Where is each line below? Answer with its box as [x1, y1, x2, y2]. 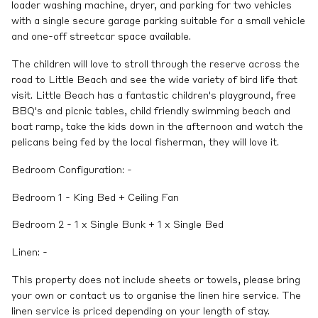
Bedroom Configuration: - [11, 165, 132, 175]
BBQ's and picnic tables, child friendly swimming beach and [11, 106, 290, 116]
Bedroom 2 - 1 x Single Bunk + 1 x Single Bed [11, 220, 224, 231]
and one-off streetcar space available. [11, 32, 191, 43]
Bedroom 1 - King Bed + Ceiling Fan [11, 192, 179, 203]
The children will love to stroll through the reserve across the [11, 59, 300, 70]
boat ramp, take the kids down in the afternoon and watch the [11, 121, 303, 132]
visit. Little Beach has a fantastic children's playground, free [11, 90, 296, 101]
